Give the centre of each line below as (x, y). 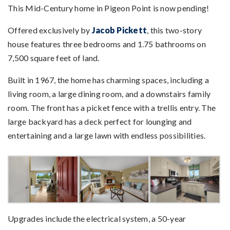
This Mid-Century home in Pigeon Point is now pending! (109, 8)
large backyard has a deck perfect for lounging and (100, 122)
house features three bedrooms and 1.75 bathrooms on (107, 44)
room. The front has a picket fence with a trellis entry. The (112, 108)
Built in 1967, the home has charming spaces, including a (108, 80)
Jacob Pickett (119, 30)
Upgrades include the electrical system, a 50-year (97, 219)
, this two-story (174, 30)
